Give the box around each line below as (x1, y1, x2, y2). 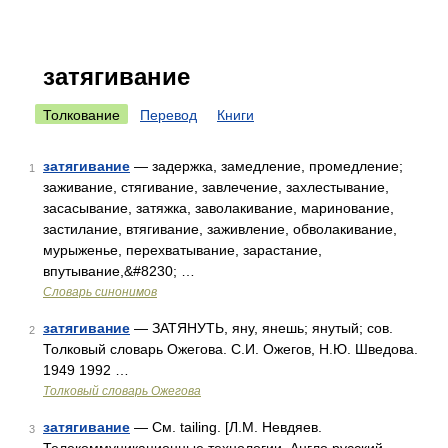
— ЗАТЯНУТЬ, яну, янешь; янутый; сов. (130, 320, 393, 336)
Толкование (43, 107, 120, 123)
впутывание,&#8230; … (43, 263, 195, 279)
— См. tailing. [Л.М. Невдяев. (130, 419, 322, 435)
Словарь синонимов (43, 285, 157, 299)
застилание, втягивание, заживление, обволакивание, (43, 221, 397, 237)
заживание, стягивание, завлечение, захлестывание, (43, 179, 389, 195)
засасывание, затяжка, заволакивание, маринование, (43, 200, 394, 216)
